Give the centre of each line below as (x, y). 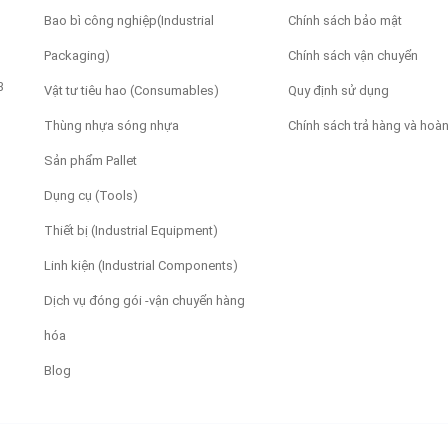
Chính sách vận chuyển (352, 55)
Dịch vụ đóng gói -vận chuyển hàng (144, 300)
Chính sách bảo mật (344, 20)
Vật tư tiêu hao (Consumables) (131, 90)
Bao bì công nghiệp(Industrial (129, 20)
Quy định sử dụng (338, 90)
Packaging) (77, 55)
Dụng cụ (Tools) (91, 195)
